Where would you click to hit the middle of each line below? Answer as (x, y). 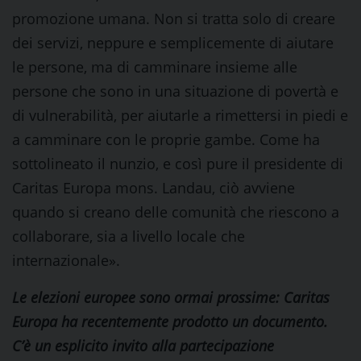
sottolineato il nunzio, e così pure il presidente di (178, 164)
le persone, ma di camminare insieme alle (155, 67)
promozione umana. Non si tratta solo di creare (174, 19)
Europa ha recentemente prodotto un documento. (170, 322)
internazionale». (66, 260)
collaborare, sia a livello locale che (129, 236)
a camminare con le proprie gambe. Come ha (166, 139)
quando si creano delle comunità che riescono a (176, 212)
